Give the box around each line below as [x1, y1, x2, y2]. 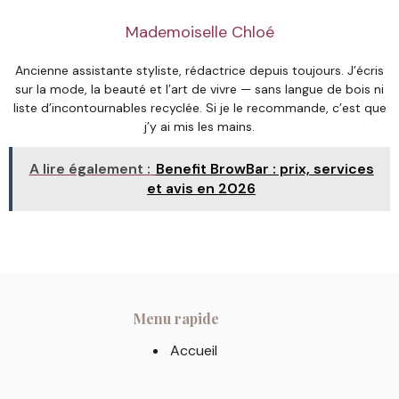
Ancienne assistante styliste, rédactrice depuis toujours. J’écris [15, 62, 384, 79]
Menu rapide [132, 309, 219, 329]
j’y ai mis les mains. [144, 118, 255, 135]
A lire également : [28, 159, 151, 179]
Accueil [169, 341, 217, 361]
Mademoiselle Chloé [125, 21, 274, 44]
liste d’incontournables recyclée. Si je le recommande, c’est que [12, 100, 387, 117]
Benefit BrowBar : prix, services [155, 159, 374, 179]
